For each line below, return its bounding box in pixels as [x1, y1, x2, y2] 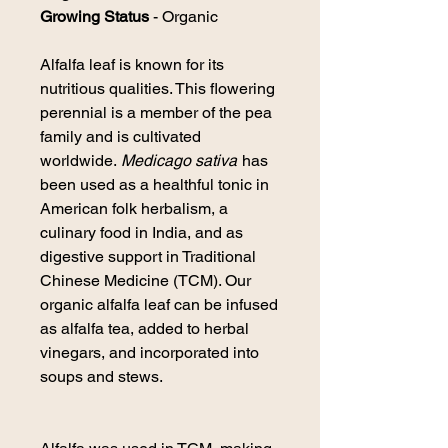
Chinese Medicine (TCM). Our [40, 270, 251, 290]
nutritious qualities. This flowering [40, 78, 275, 98]
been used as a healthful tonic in [40, 174, 269, 194]
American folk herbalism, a [40, 198, 228, 218]
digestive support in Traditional [40, 246, 256, 266]
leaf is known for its [85, 54, 224, 74]
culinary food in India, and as [40, 222, 243, 242]
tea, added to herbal [104, 318, 249, 338]
